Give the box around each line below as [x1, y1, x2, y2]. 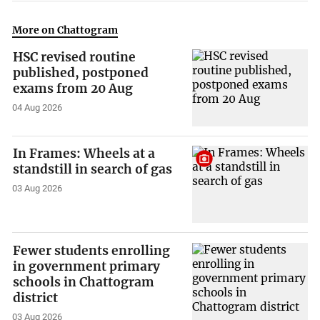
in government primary [13, 258, 161, 274]
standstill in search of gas [13, 161, 173, 178]
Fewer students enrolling [13, 242, 171, 259]
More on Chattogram [12, 24, 119, 37]
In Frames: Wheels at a [13, 146, 156, 162]
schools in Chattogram [13, 274, 155, 290]
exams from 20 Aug [13, 80, 134, 96]
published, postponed [13, 64, 149, 81]
